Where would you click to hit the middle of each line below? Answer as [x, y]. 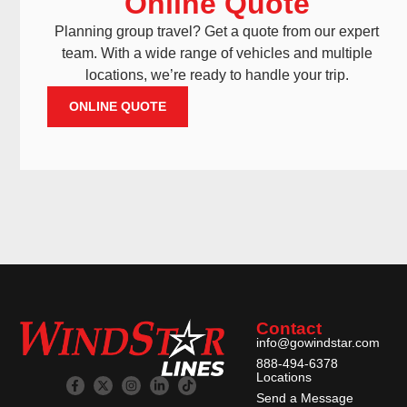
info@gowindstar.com [318, 343]
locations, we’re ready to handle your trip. [217, 75]
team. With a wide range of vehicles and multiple [217, 54]
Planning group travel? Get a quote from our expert [217, 32]
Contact [289, 329]
